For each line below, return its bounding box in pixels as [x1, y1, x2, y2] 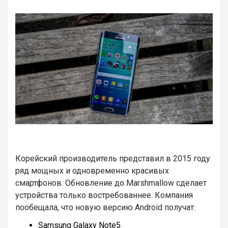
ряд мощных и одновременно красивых [15, 166, 169, 176]
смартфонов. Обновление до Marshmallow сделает [15, 178, 207, 188]
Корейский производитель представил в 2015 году [15, 154, 210, 164]
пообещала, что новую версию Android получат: [15, 203, 195, 213]
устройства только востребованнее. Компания [15, 190, 193, 201]
